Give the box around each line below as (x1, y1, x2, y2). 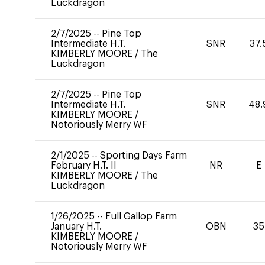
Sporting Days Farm (100, 151, 187, 160)
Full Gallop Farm (105, 212, 177, 221)
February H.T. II (51, 161, 117, 170)
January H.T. (51, 222, 102, 231)
